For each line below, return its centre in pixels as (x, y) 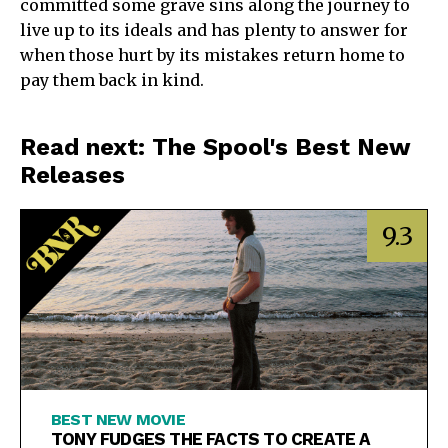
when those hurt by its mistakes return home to (212, 54)
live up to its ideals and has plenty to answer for (214, 29)
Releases (72, 174)
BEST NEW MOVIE (118, 420)
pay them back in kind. (114, 79)
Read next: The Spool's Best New (215, 146)
